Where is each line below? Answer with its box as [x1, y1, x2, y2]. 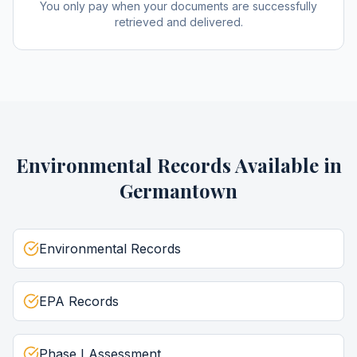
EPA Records [39, 293, 119, 309]
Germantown [120, 178, 237, 203]
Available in [230, 152, 342, 178]
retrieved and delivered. [114, 15, 243, 29]
